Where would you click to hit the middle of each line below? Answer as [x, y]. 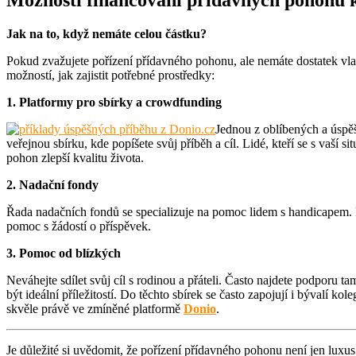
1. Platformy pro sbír [63, 102]
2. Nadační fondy [52, 184]
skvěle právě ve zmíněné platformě [95, 308]
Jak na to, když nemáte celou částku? [106, 33]
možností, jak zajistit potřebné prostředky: [110, 75]
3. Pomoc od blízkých [64, 253]
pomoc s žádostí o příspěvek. [79, 226]
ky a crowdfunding [170, 102]
